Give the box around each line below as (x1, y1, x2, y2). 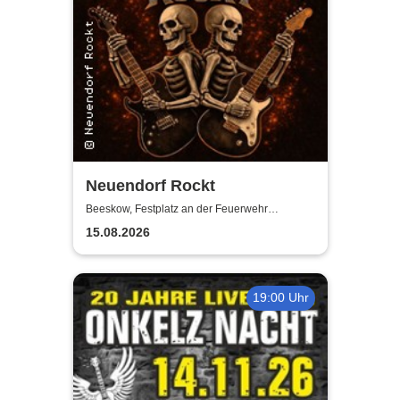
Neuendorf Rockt (85, 177, 215, 196)
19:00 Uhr (252, 290, 309, 305)
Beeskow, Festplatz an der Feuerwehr (85, 202, 268, 215)
